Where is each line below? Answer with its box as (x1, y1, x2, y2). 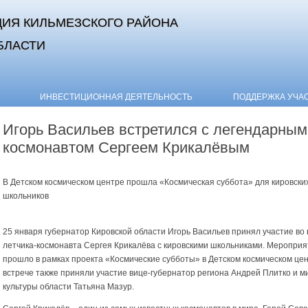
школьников (3, 191, 49, 201)
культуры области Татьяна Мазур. (3, 282, 134, 292)
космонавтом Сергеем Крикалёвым (3, 139, 250, 156)
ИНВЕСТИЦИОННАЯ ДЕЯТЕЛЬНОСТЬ (40, 92, 193, 102)
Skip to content (154, 87, 209, 97)
